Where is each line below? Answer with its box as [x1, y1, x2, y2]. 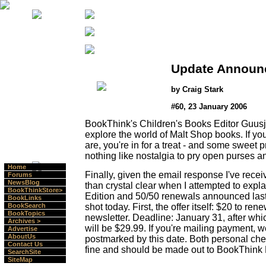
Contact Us [4, 240, 46, 248]
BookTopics [4, 210, 49, 217]
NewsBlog [4, 179, 43, 186]
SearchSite [4, 248, 45, 255]
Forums [4, 171, 36, 178]
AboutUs [4, 233, 39, 240]
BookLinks [4, 194, 45, 201]
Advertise [4, 225, 41, 232]
